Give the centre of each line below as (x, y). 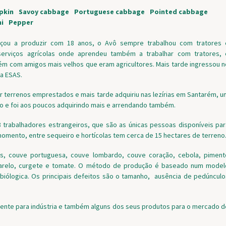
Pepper (21, 22)
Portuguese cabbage (109, 11)
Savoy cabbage (44, 11)
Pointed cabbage (179, 11)
